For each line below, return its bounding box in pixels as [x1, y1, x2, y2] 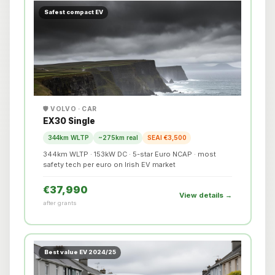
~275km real [98, 133, 138, 141]
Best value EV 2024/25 [44, 249, 116, 256]
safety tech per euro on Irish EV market [43, 160, 176, 169]
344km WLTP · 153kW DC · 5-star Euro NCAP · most [43, 149, 216, 158]
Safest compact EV [44, 9, 103, 16]
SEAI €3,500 [147, 133, 187, 141]
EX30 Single [43, 116, 95, 126]
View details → [179, 190, 232, 199]
